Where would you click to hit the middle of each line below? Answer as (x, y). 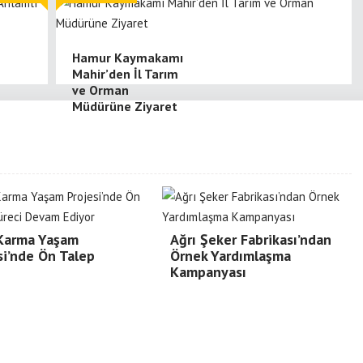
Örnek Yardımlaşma (231, 256)
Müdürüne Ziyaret (125, 106)
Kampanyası (208, 272)
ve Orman (100, 90)
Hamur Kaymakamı (128, 58)
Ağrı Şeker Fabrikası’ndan (251, 239)
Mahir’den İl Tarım (125, 74)
